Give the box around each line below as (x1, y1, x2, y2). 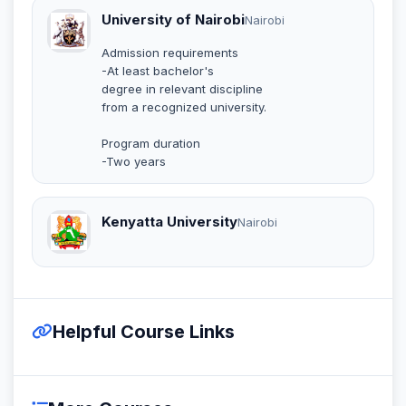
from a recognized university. (101, 99, 266, 114)
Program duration (101, 135, 200, 150)
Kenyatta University (101, 213, 237, 231)
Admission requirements (101, 44, 238, 60)
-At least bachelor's (101, 63, 214, 78)
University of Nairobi (101, 10, 245, 28)
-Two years (101, 153, 166, 169)
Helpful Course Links (53, 320, 235, 343)
